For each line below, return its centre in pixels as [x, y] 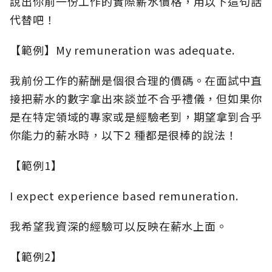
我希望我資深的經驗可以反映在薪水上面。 [119, 226]
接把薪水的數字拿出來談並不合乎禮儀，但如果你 [136, 99]
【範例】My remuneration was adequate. [122, 50]
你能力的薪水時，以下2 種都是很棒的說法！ [124, 135]
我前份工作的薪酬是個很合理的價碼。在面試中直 [136, 80]
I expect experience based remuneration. [124, 196]
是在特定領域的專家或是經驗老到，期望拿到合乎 [136, 117]
